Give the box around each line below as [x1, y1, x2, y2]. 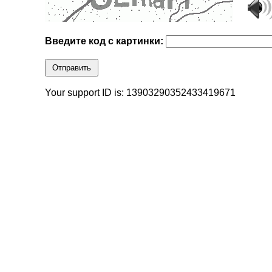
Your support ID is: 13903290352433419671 [45, 87, 236, 98]
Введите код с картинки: [45, 36, 166, 47]
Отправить [52, 63, 92, 73]
